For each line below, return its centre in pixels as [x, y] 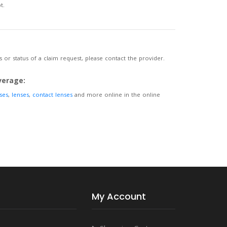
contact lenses [52, 94]
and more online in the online [116, 94]
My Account [119, 196]
